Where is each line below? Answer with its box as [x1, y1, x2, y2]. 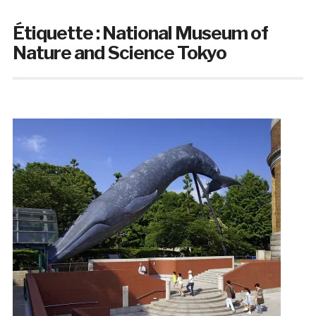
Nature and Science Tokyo [12, 42, 226, 64]
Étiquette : [12, 22, 102, 44]
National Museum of [102, 22, 268, 44]
